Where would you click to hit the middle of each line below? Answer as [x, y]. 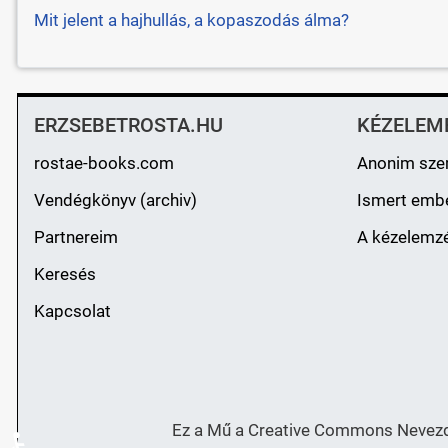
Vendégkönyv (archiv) [115, 200]
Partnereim [75, 237]
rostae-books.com [103, 163]
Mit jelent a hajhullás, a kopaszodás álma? [191, 20]
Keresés [64, 274]
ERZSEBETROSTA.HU [128, 125]
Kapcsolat [72, 311]
